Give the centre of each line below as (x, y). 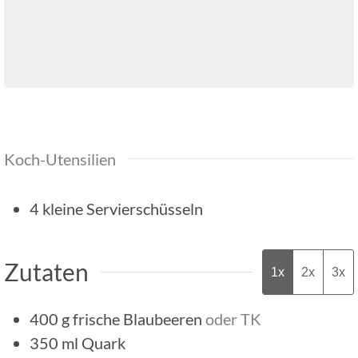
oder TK (233, 318)
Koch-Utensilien (60, 159)
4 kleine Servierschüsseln (116, 208)
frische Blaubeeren (137, 318)
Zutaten (46, 271)
